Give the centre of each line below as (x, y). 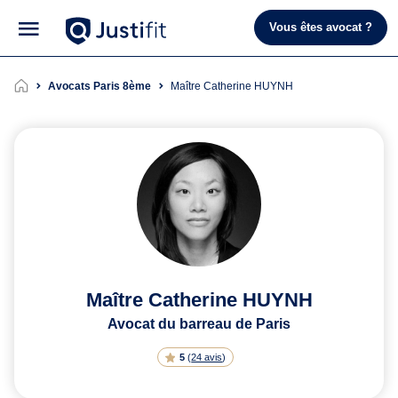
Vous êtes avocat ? (321, 28)
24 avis (207, 357)
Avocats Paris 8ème (99, 86)
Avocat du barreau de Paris (199, 323)
